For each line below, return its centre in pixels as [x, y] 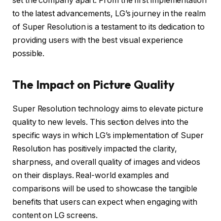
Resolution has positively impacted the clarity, [95, 149]
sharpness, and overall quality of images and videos [106, 162]
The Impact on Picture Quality [93, 85]
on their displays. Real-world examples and [91, 176]
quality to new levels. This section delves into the [100, 122]
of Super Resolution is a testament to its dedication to [109, 27]
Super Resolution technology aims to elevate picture [108, 109]
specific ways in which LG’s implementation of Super [108, 136]
